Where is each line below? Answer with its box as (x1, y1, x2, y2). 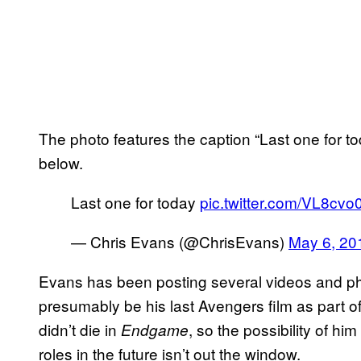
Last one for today (71, 190, 200, 213)
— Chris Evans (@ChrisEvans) (71, 230, 288, 252)
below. (39, 151, 83, 173)
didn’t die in (39, 317, 121, 340)
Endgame (121, 318, 189, 340)
